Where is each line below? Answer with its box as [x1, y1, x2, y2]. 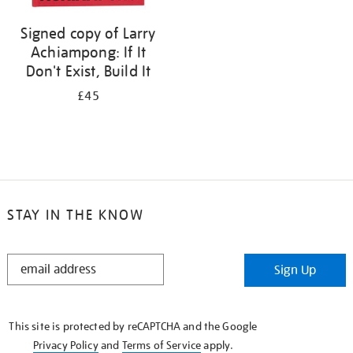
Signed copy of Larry [20, 24, 156, 43]
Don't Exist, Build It [25, 61, 151, 80]
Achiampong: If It [31, 43, 146, 61]
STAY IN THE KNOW [6, 206, 144, 224]
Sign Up [274, 262, 317, 278]
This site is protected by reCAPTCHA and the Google [9, 319, 258, 333]
